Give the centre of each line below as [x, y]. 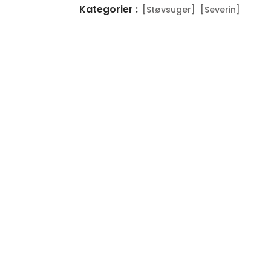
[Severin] [220, 10]
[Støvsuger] [168, 10]
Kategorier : [108, 9]
